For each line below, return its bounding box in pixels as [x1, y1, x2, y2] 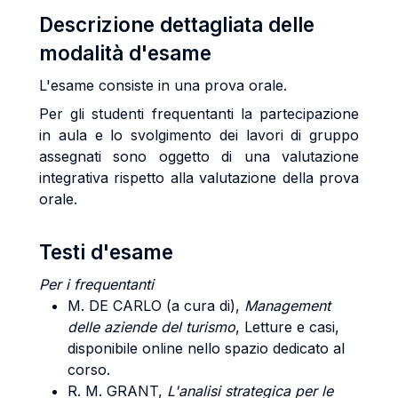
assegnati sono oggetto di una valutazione [39, 147, 359, 165]
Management [244, 297, 330, 314]
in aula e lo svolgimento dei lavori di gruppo [39, 126, 359, 144]
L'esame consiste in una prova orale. [39, 76, 287, 94]
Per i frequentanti [39, 275, 154, 293]
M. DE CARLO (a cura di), [68, 297, 244, 314]
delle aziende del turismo [68, 318, 235, 336]
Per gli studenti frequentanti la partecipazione [39, 105, 359, 123]
